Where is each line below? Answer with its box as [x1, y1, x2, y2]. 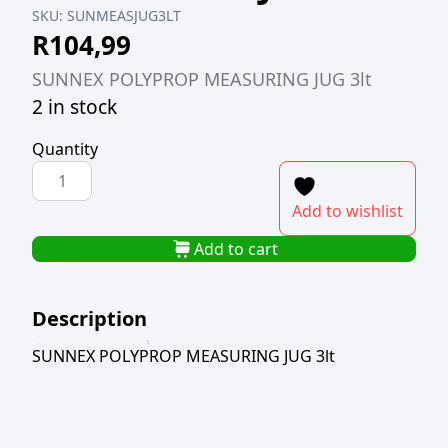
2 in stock [32, 93, 117, 120]
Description [32, 305, 147, 332]
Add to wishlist [292, 200, 403, 222]
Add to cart [194, 238, 278, 260]
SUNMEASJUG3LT [67, 6, 181, 25]
